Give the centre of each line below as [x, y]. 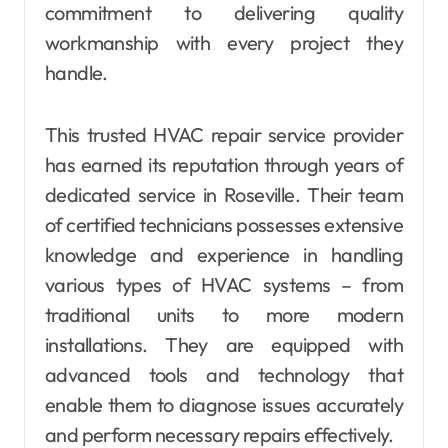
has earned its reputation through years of [224, 165]
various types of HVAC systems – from [224, 285]
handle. [76, 73]
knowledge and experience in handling [224, 255]
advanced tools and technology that [224, 375]
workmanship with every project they [224, 43]
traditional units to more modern [224, 315]
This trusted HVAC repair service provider [224, 135]
